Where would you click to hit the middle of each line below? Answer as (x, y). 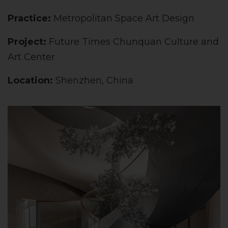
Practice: (29, 18)
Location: (32, 80)
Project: (27, 42)
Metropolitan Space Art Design (124, 18)
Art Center (31, 57)
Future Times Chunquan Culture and (134, 42)
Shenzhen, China (94, 80)
